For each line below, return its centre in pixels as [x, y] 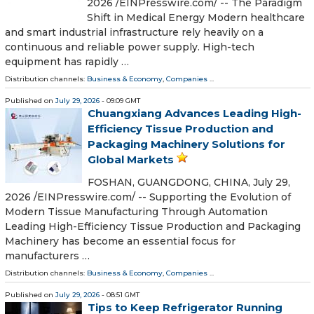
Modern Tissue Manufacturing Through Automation [136, 212]
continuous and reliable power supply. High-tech [130, 47]
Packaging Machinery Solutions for [186, 144]
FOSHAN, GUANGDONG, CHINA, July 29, [189, 183]
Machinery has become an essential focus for [120, 241]
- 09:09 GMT [120, 100]
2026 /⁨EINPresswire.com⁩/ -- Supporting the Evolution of [148, 197]
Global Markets [131, 159]
